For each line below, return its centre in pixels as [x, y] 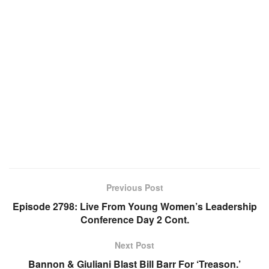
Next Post [134, 245]
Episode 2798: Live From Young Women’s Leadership [134, 206]
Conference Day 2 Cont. [134, 219]
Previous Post [134, 187]
